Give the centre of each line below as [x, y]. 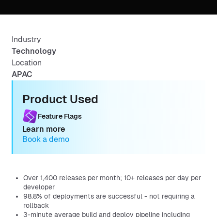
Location [27, 63]
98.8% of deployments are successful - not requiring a [109, 196]
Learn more [44, 129]
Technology [34, 51]
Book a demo [46, 139]
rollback [36, 205]
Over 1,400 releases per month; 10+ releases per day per [112, 178]
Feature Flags [60, 116]
